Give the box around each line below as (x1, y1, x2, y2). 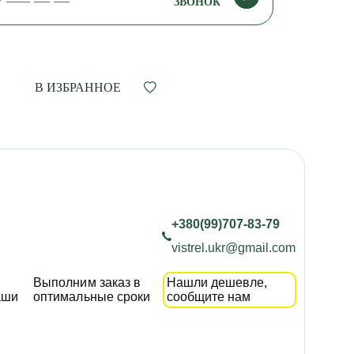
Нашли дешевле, (166, 275, 268, 289)
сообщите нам (166, 289, 251, 303)
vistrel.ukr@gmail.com (171, 240, 296, 254)
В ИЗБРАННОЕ (35, 80, 122, 94)
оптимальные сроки (33, 289, 150, 303)
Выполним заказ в (33, 275, 141, 289)
